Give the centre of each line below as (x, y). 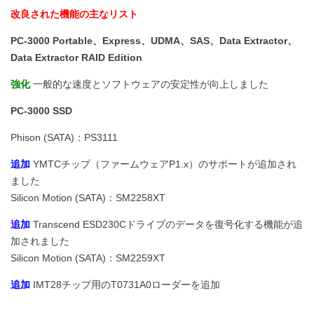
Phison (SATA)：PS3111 (64, 138)
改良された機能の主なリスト (74, 14)
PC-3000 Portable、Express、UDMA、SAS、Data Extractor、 (154, 41)
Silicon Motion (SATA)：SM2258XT (88, 198)
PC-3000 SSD (41, 111)
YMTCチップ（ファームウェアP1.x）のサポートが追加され (163, 164)
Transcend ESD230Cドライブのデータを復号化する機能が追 (166, 225)
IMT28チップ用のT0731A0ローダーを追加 (125, 285)
